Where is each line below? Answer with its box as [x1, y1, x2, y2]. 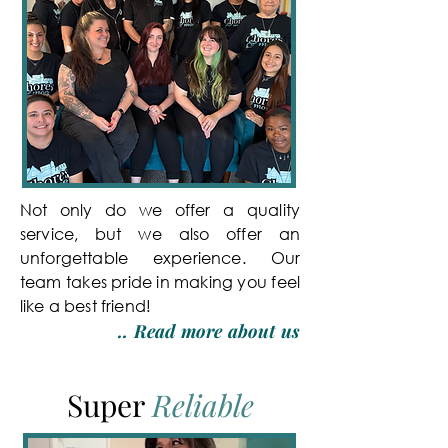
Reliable [151, 385, 254, 425]
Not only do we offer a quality [20, 199, 300, 220]
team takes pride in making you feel [20, 271, 300, 292]
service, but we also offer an [20, 223, 300, 244]
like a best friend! [20, 295, 152, 316]
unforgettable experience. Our [20, 247, 300, 268]
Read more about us [133, 319, 300, 343]
